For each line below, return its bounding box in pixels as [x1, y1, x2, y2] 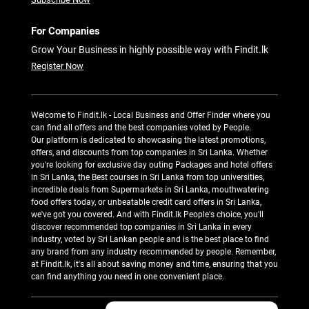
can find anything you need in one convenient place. [31, 271, 224, 281]
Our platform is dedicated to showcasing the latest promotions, [31, 134, 266, 145]
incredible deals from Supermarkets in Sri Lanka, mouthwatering [31, 184, 269, 195]
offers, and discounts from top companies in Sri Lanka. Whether [31, 147, 268, 157]
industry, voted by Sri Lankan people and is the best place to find [31, 234, 269, 244]
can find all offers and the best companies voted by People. [31, 122, 251, 132]
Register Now [31, 60, 83, 71]
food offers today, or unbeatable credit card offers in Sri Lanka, [31, 197, 261, 207]
